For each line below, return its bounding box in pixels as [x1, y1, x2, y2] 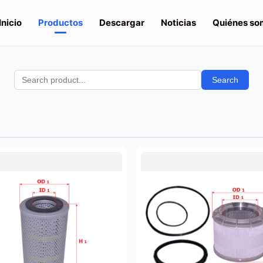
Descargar [99, 17, 144, 28]
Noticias [160, 17, 196, 28]
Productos [38, 17, 83, 28]
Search [212, 75, 238, 85]
